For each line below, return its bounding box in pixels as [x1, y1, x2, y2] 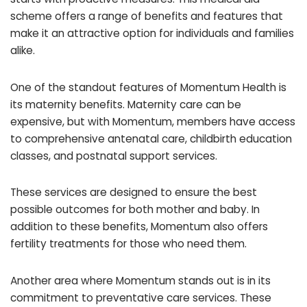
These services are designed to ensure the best [10, 185, 257, 200]
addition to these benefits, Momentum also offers [10, 219, 268, 234]
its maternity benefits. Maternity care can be [10, 97, 241, 112]
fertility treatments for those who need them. [10, 236, 247, 251]
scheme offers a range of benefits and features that [10, 9, 283, 24]
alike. [10, 43, 35, 58]
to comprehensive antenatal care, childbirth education [10, 131, 292, 146]
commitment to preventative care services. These [10, 290, 271, 305]
